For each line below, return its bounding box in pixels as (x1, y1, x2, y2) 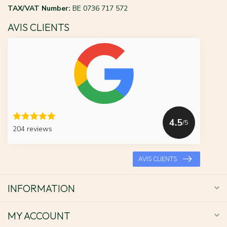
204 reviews (13, 124, 52, 134)
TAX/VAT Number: (8, 3, 70, 13)
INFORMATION (8, 181, 75, 195)
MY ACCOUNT (8, 209, 70, 222)
